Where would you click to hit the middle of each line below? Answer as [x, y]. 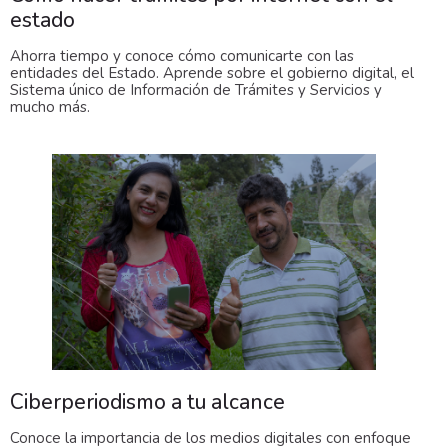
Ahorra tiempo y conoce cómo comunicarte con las [182, 56]
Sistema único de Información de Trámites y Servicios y [196, 90]
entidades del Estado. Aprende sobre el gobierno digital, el [212, 73]
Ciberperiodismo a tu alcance [147, 402]
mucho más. [50, 107]
